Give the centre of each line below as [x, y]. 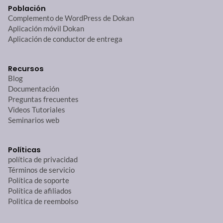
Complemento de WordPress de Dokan [71, 18]
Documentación [34, 89]
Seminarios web [34, 120]
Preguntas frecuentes [43, 100]
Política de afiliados [40, 191]
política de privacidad [43, 160]
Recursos [26, 69]
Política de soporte [39, 181]
